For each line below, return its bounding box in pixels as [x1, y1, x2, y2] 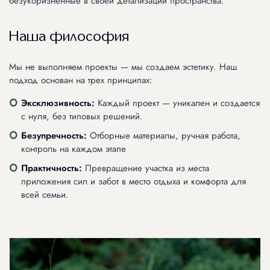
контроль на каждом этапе [21, 142, 126, 155]
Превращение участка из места [82, 162, 209, 175]
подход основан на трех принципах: [9, 74, 152, 87]
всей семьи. [21, 188, 69, 201]
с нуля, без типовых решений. [21, 110, 143, 123]
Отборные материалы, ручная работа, [87, 129, 240, 142]
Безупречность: [21, 129, 87, 142]
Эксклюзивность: [21, 96, 95, 110]
